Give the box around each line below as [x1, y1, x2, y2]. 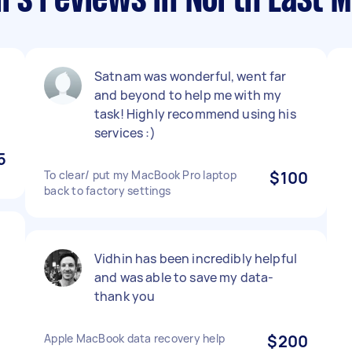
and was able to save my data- [94, 269, 274, 286]
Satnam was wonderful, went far [94, 68, 287, 85]
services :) [94, 124, 156, 141]
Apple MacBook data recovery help [44, 331, 225, 346]
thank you [94, 288, 156, 305]
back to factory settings [44, 183, 170, 198]
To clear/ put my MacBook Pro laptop [44, 167, 236, 182]
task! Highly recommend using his [94, 105, 296, 123]
